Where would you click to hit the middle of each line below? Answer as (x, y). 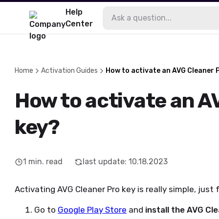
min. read (45, 162)
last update (104, 162)
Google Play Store (92, 210)
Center (79, 23)
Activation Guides (69, 71)
